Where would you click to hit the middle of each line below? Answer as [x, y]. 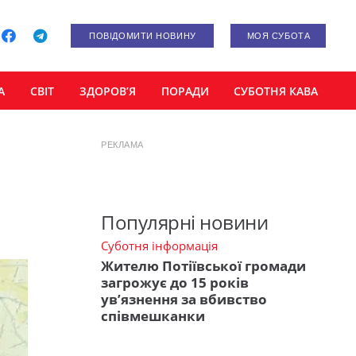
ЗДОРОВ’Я [107, 91]
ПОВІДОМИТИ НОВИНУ [143, 36]
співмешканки [153, 316]
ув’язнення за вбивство [184, 300]
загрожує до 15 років [175, 283]
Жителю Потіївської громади [203, 266]
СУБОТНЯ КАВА [276, 91]
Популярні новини [185, 222]
